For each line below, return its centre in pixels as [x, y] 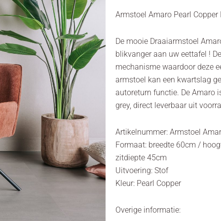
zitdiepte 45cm [141, 157]
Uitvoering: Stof [142, 170]
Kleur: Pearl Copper [148, 183]
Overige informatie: [148, 210]
